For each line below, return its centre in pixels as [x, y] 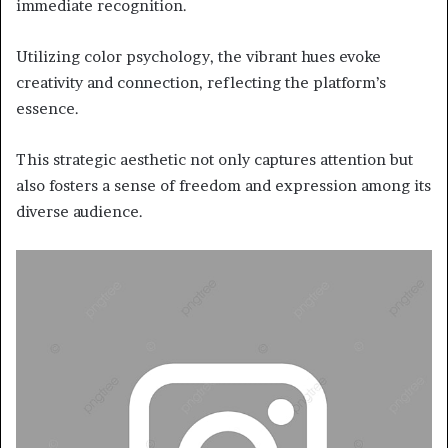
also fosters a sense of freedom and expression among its [223, 186]
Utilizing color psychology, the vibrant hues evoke [198, 57]
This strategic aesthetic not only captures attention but [214, 160]
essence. [47, 109]
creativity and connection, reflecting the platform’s [201, 83]
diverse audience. [79, 212]
